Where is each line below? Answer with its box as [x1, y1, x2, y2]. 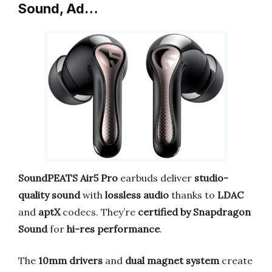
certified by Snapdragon [138, 205, 251, 218]
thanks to [169, 188, 217, 201]
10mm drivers [38, 254, 103, 267]
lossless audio [105, 188, 169, 201]
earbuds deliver [118, 171, 194, 184]
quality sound [18, 188, 80, 201]
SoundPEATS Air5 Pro [18, 171, 118, 184]
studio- [194, 171, 228, 184]
